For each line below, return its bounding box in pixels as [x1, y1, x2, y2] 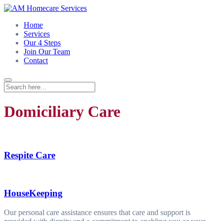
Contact [24, 56, 48, 65]
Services [24, 30, 50, 38]
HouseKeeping [4, 188, 63, 199]
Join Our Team [24, 47, 70, 56]
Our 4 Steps [24, 38, 61, 47]
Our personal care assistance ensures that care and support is [4, 208, 190, 217]
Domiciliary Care [4, 103, 120, 121]
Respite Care [4, 149, 55, 160]
